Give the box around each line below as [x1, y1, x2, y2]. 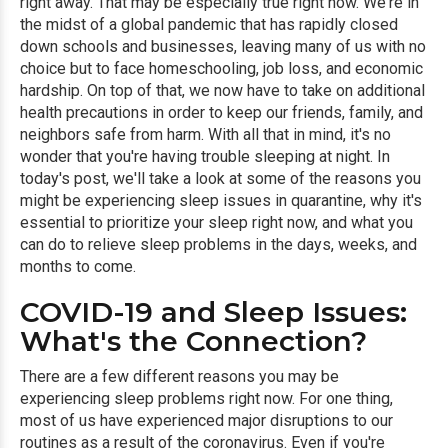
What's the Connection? [20, 324, 367, 359]
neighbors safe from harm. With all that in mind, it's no [20, 125, 391, 145]
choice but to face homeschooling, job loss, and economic [20, 59, 423, 79]
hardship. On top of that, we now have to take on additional [20, 81, 425, 101]
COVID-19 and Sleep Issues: [20, 295, 407, 330]
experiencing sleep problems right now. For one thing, [20, 389, 393, 409]
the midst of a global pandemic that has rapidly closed [20, 15, 398, 35]
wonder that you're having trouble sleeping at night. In [20, 147, 390, 167]
